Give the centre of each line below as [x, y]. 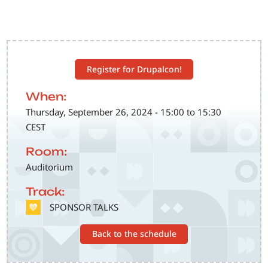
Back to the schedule [134, 234]
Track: [45, 191]
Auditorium [50, 167]
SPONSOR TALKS [84, 207]
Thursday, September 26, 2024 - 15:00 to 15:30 [124, 112]
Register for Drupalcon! [134, 69]
